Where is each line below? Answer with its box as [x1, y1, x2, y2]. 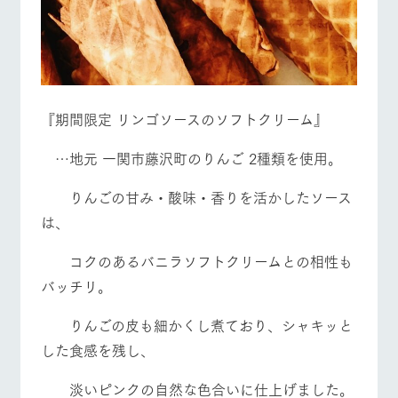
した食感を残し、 [40, 338, 155, 362]
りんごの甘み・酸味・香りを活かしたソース [40, 186, 352, 209]
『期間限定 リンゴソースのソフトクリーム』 [40, 107, 328, 131]
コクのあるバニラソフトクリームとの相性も [40, 250, 353, 273]
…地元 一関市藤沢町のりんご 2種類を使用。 [40, 147, 342, 170]
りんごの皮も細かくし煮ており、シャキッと [40, 314, 353, 337]
